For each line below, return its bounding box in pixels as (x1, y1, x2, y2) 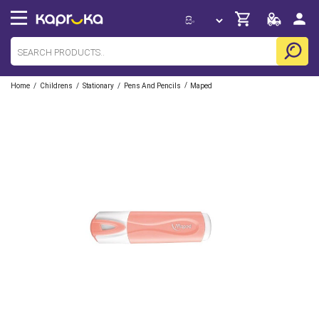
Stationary (83, 82, 114, 90)
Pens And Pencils (124, 82, 181, 90)
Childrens (40, 82, 73, 90)
